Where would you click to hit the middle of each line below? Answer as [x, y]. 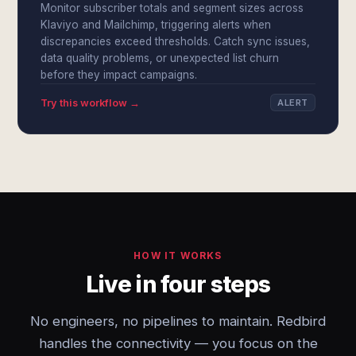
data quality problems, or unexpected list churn [160, 58]
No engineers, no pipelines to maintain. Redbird [178, 321]
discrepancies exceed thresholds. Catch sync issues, [176, 41]
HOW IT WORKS [178, 255]
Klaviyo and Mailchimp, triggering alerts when [156, 25]
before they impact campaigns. [119, 75]
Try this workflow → [91, 103]
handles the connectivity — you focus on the [178, 343]
